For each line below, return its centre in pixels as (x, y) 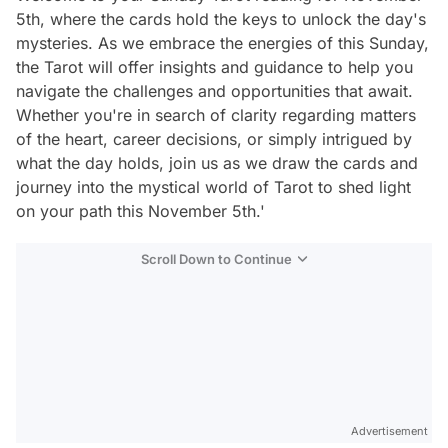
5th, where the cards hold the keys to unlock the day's (221, 19)
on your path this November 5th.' (140, 211)
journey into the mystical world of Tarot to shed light (213, 187)
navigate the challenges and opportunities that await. (214, 91)
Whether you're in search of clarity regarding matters (216, 115)
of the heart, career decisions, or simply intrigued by (214, 139)
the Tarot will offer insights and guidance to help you (214, 67)
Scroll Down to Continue (216, 259)
